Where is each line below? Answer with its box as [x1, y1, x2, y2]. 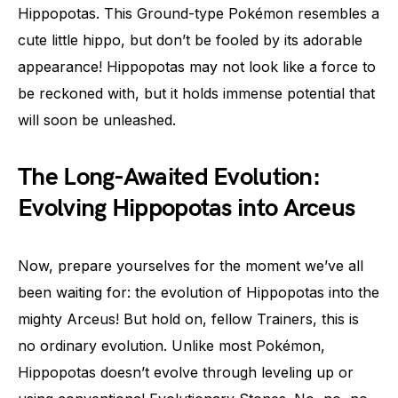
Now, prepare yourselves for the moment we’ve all [18, 257, 363, 275]
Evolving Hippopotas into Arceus [18, 194, 355, 223]
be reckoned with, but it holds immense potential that [18, 84, 375, 102]
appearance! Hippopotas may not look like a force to [18, 58, 376, 76]
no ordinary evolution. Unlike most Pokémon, [18, 337, 325, 354]
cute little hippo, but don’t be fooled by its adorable [18, 31, 362, 49]
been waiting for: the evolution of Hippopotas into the [18, 283, 379, 301]
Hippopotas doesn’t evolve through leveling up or [18, 363, 354, 381]
